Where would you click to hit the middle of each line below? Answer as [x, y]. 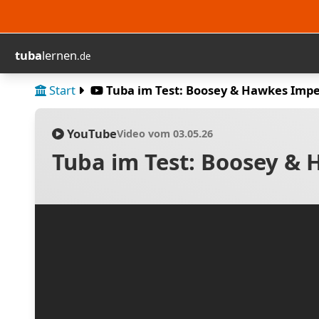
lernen [59, 55]
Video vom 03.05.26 [164, 134]
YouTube [90, 134]
